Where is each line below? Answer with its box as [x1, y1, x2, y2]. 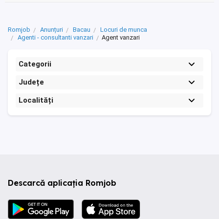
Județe [19, 78, 44, 87]
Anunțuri [40, 26, 63, 34]
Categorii [19, 60, 51, 69]
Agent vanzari [102, 34, 140, 42]
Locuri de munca [100, 26, 147, 34]
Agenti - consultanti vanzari [18, 34, 93, 42]
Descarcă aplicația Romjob [8, 178, 116, 188]
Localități [19, 96, 53, 105]
